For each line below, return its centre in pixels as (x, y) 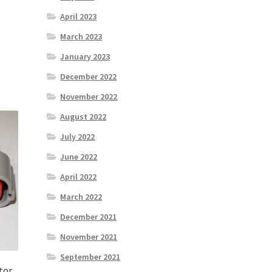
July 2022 (78, 137)
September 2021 (90, 257)
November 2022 (89, 97)
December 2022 (89, 77)
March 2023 (81, 37)
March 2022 (81, 197)
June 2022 (79, 157)
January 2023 (85, 57)
